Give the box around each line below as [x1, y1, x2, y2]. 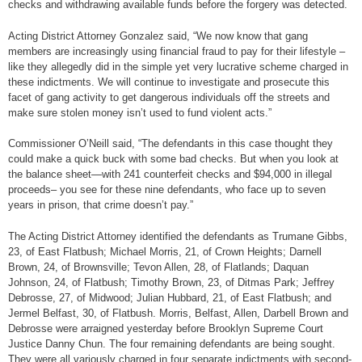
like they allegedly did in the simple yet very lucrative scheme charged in [8, 60, 348, 73]
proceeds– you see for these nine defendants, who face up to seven [8, 183, 326, 196]
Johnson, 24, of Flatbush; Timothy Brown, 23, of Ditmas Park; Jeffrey [8, 276, 335, 288]
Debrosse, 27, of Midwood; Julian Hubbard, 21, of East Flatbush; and [8, 291, 331, 304]
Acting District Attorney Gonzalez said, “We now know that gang [8, 29, 308, 42]
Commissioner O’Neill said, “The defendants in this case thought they [8, 137, 333, 150]
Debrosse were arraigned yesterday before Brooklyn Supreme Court [8, 322, 323, 335]
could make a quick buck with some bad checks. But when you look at [8, 153, 339, 166]
